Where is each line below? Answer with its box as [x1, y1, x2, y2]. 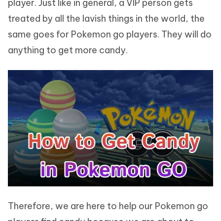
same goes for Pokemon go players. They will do [8, 29, 212, 40]
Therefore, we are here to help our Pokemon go [8, 200, 208, 212]
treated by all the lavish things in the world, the [8, 13, 205, 24]
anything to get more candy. [8, 44, 128, 56]
